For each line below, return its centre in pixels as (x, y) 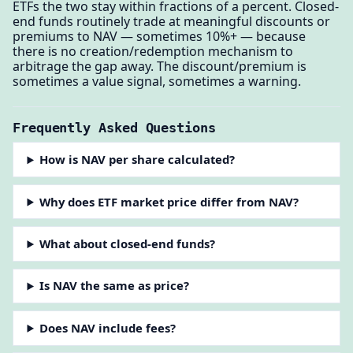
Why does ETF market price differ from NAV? (169, 201)
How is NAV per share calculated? (137, 160)
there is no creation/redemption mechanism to (153, 52)
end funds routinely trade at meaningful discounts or (171, 22)
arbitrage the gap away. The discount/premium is (160, 67)
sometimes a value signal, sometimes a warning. (157, 82)
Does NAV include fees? (108, 327)
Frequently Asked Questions (114, 127)
